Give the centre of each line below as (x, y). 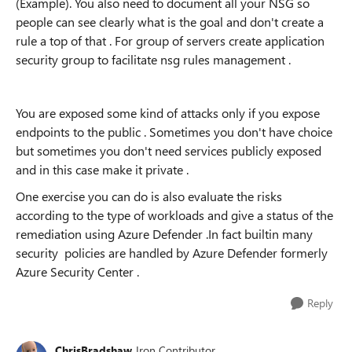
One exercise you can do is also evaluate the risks (149, 196)
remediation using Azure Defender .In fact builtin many (164, 234)
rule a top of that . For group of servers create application (170, 40)
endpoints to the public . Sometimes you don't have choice (174, 132)
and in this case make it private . (104, 169)
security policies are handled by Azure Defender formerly (172, 253)
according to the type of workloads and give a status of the (174, 215)
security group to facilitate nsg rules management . (155, 59)
